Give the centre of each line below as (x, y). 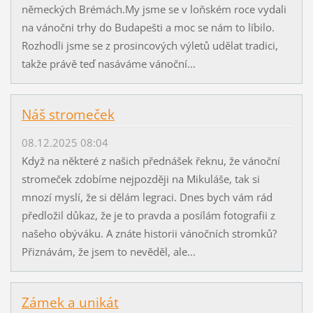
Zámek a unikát (70, 303)
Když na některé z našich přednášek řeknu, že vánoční (151, 161)
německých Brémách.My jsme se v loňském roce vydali (154, 9)
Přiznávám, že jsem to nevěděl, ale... (108, 252)
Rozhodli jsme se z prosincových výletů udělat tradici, (150, 45)
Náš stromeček (68, 114)
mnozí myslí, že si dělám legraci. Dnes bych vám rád (147, 197)
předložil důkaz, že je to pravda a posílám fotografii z (148, 216)
